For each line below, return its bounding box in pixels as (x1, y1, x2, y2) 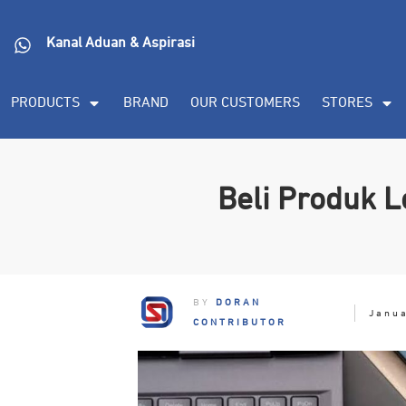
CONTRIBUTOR (193, 317, 287, 327)
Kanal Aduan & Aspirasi (45, 36, 195, 51)
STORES (322, 95, 372, 111)
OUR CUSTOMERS (190, 95, 300, 111)
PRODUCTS (11, 95, 80, 111)
